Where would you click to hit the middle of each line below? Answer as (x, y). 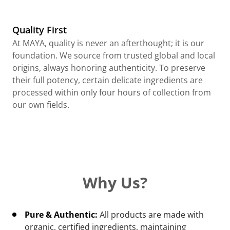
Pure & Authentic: (61, 214)
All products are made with (151, 214)
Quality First (40, 30)
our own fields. (41, 104)
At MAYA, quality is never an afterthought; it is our (108, 43)
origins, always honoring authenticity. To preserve (109, 68)
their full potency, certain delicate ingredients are (108, 80)
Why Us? (115, 182)
